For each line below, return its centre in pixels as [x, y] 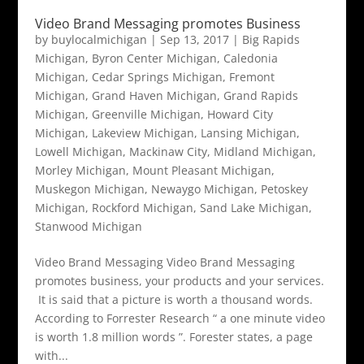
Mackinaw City [168, 152]
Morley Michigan [80, 171]
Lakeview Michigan [143, 133]
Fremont [251, 77]
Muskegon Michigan [89, 189]
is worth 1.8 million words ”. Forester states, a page [173, 337]
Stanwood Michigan [88, 227]
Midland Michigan [263, 152]
